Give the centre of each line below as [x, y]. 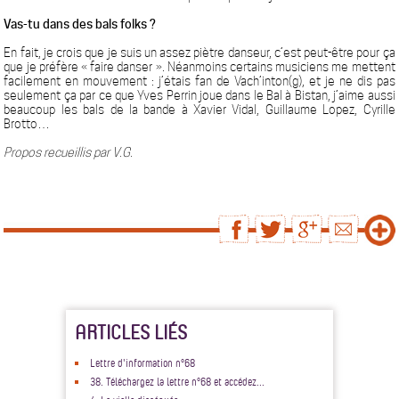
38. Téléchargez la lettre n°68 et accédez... [177, 381]
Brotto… [27, 124]
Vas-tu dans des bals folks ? [80, 24]
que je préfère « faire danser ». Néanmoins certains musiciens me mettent [199, 67]
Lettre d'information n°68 [142, 362]
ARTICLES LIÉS [131, 332]
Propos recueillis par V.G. [69, 152]
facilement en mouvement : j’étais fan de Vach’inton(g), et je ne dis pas [199, 81]
